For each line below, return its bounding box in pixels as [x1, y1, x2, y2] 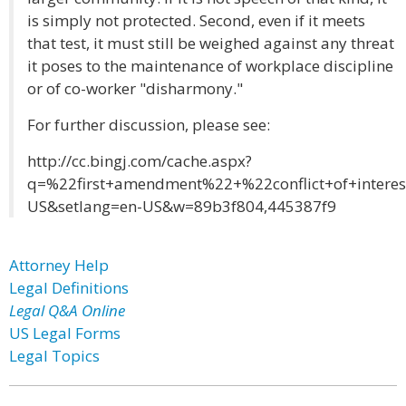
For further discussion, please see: [27, 114, 270, 135]
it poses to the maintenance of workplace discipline [27, 55, 393, 76]
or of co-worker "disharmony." [27, 78, 243, 99]
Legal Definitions [9, 277, 129, 298]
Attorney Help [9, 255, 109, 275]
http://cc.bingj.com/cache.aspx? [27, 150, 252, 171]
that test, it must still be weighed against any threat [27, 33, 394, 53]
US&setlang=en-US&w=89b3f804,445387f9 [27, 196, 336, 217]
